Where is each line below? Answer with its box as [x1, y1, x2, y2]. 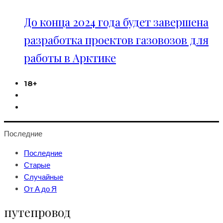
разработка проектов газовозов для [24, 32, 209, 47]
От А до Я [24, 184, 57, 193]
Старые [24, 160, 50, 169]
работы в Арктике [24, 50, 116, 65]
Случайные [24, 172, 63, 181]
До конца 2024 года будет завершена [24, 14, 209, 29]
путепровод [4, 204, 71, 221]
